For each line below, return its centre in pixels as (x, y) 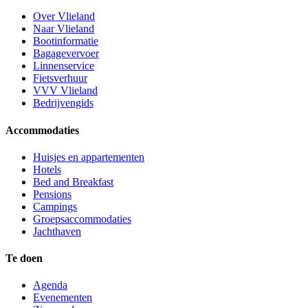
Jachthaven (57, 231)
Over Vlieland (64, 16)
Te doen (24, 258)
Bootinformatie (66, 41)
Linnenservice (64, 66)
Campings (55, 206)
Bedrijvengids (63, 103)
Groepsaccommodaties (82, 219)
